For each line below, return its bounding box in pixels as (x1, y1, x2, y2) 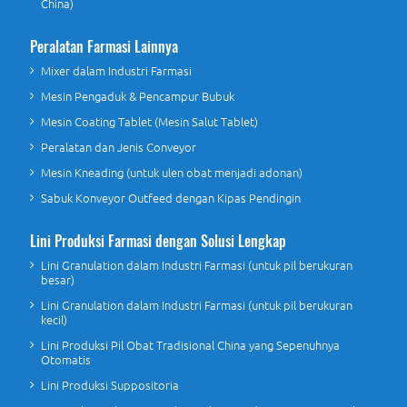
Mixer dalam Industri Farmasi (40, 62, 192, 80)
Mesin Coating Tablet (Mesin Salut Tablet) (40, 113, 258, 131)
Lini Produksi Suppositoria (40, 376, 179, 394)
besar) (40, 271, 74, 289)
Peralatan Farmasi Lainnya (29, 35, 178, 58)
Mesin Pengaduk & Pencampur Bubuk (40, 87, 234, 105)
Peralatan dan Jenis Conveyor (40, 138, 196, 156)
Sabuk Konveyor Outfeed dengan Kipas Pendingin (40, 189, 301, 207)
